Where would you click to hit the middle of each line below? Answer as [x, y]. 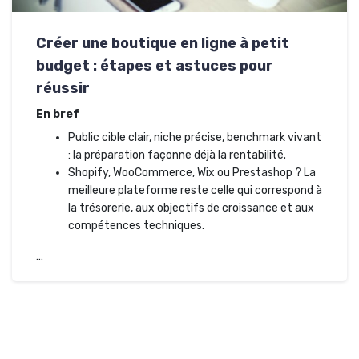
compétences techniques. [136, 225]
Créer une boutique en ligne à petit [163, 43]
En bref [58, 114]
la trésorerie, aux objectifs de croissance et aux [191, 208]
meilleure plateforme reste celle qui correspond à [195, 190]
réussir [63, 88]
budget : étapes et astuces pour [155, 65]
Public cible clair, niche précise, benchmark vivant [195, 137]
